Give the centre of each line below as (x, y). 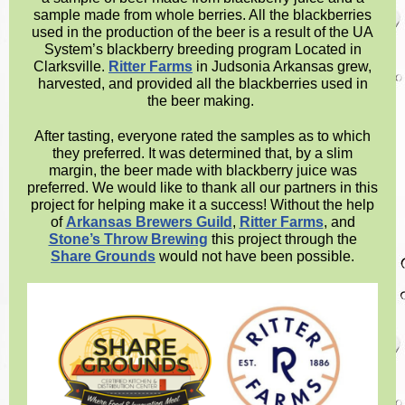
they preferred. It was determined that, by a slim (202, 153)
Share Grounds (103, 256)
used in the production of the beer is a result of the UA (202, 32)
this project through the (282, 239)
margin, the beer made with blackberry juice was (202, 170)
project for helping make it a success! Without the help (202, 205)
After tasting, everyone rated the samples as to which (202, 136)
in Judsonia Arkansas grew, (282, 66)
